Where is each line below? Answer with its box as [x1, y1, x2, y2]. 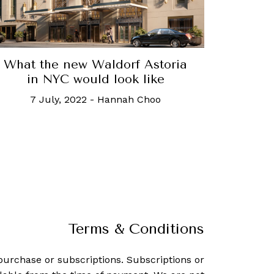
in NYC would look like [26, 72, 165, 87]
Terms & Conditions [68, 220, 204, 238]
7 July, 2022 [30, 94, 87, 106]
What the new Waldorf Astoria [4, 57, 187, 72]
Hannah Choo [97, 94, 161, 106]
